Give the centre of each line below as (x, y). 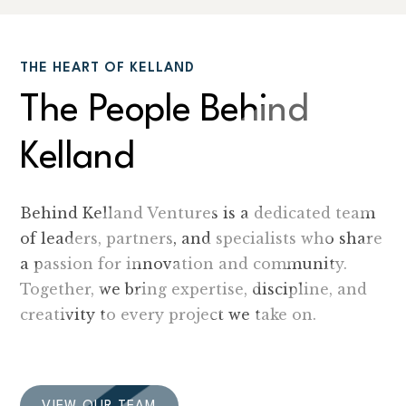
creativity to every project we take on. (169, 314)
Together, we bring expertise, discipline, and (194, 289)
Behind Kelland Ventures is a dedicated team (198, 213)
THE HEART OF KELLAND (108, 68)
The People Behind (164, 111)
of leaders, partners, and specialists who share (202, 238)
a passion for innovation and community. (184, 264)
